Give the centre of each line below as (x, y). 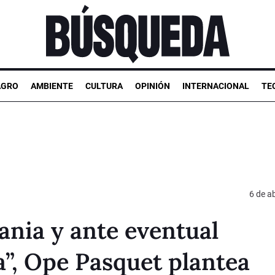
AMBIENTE (52, 86)
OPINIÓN (153, 86)
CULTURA (104, 86)
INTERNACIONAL (216, 86)
